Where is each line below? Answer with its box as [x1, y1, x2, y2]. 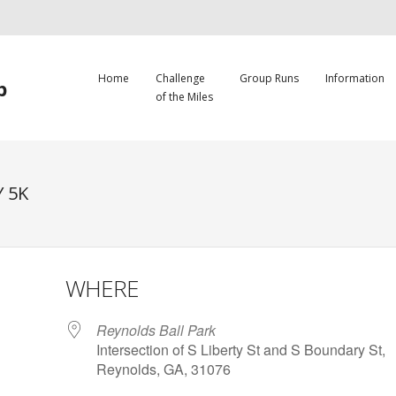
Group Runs [240, 71, 299, 86]
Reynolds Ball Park [96, 320, 216, 340]
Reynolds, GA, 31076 [96, 359, 231, 379]
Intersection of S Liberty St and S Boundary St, [96, 339, 385, 360]
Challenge [156, 71, 205, 86]
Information [325, 71, 385, 86]
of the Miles [156, 89, 213, 104]
